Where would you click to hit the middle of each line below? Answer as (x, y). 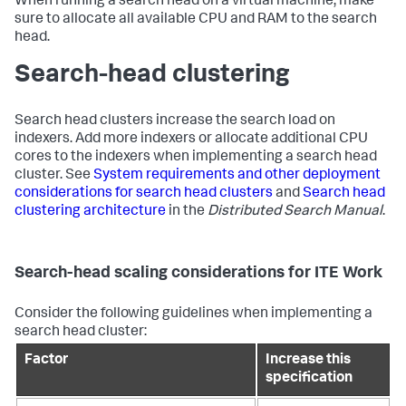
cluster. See (54, 175)
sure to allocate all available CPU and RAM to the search (196, 19)
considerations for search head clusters (144, 193)
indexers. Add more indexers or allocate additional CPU (191, 139)
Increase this (308, 360)
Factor (46, 360)
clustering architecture (90, 212)
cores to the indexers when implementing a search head (196, 157)
